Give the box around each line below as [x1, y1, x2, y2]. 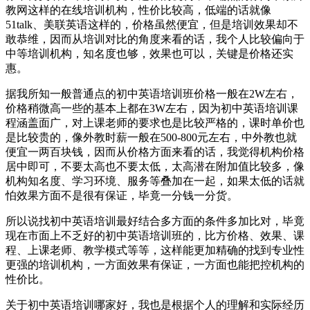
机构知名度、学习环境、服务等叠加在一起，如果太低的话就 [6, 174, 304, 187]
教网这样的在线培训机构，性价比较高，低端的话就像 [6, 3, 271, 16]
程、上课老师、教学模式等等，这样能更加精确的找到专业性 [6, 244, 304, 256]
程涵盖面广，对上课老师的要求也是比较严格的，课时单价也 [6, 116, 304, 129]
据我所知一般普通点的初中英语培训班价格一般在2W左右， [6, 87, 298, 100]
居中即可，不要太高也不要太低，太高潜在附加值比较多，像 [6, 160, 304, 172]
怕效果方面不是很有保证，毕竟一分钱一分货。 [6, 189, 238, 201]
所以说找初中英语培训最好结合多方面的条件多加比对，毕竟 [6, 215, 304, 227]
